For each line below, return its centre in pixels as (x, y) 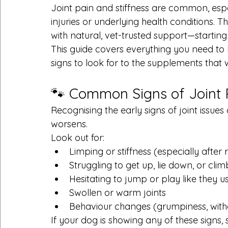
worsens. (69, 124)
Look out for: (78, 137)
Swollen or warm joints (118, 192)
